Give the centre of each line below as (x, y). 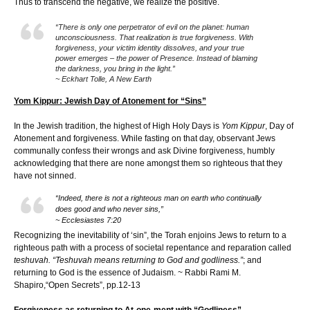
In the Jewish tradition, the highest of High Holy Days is (118, 126)
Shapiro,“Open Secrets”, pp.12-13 (77, 285)
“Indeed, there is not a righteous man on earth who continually (158, 198)
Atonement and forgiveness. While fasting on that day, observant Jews (145, 138)
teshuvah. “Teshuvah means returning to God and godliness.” (128, 260)
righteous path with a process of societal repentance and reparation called (153, 247)
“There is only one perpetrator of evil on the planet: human (152, 27)
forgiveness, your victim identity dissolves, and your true (150, 47)
